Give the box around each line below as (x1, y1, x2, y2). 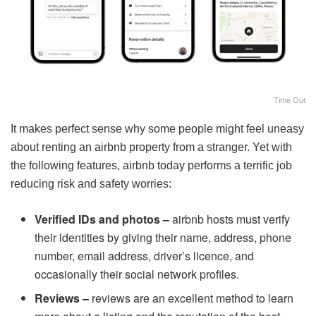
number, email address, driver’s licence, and (35, 247, 255, 264)
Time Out (274, 95, 305, 104)
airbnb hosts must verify (169, 210, 291, 227)
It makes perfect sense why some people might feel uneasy (11, 122, 304, 135)
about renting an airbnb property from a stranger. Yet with (11, 140, 292, 153)
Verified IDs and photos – (35, 210, 170, 227)
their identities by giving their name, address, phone (35, 229, 292, 245)
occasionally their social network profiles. (35, 265, 240, 282)
